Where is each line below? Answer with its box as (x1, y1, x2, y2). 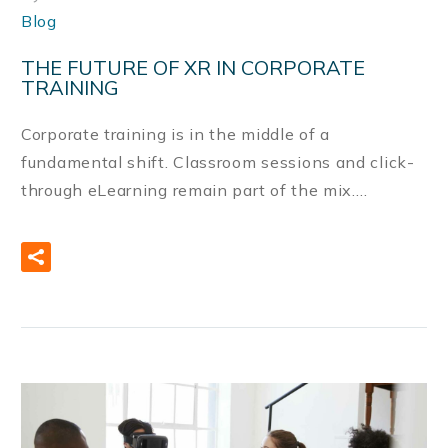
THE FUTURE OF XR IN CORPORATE (21, 54, 365, 80)
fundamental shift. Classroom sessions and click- (21, 152, 415, 173)
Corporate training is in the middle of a (21, 124, 331, 145)
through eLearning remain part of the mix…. (21, 180, 368, 201)
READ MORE (94, 247, 190, 266)
